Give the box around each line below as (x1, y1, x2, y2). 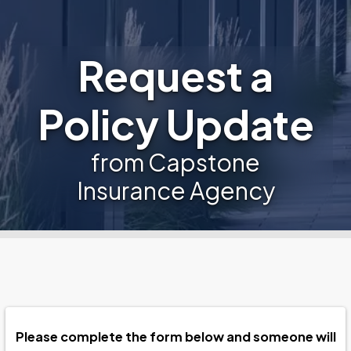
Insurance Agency (76, 175, 275, 205)
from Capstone (91, 147, 260, 177)
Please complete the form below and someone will (15, 328, 336, 345)
